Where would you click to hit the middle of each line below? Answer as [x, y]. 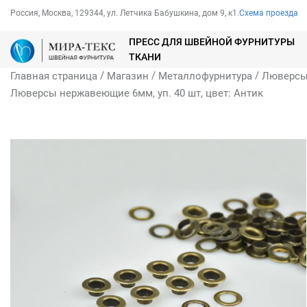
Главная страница [54, 76]
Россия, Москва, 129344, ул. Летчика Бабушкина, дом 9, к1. [125, 13]
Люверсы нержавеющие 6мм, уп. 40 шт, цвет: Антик [137, 94]
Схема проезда [269, 13]
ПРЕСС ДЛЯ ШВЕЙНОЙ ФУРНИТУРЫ [212, 42]
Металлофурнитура [205, 76]
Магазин [128, 76]
